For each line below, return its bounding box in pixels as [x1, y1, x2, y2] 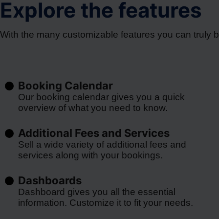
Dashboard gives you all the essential [18, 187, 175, 197]
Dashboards [18, 174, 82, 187]
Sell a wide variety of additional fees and [18, 139, 186, 150]
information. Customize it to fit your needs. [18, 197, 193, 208]
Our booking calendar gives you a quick [18, 92, 185, 102]
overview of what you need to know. [18, 103, 168, 113]
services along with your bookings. [18, 150, 163, 160]
